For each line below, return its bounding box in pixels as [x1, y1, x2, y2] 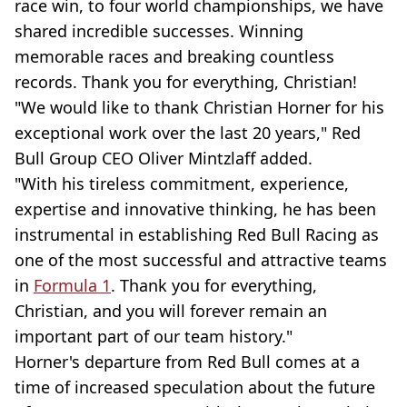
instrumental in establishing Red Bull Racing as [15, 223, 379, 245]
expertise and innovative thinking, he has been [15, 197, 376, 220]
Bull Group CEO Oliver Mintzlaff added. [15, 146, 313, 169]
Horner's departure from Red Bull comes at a [15, 350, 360, 372]
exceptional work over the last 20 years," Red [15, 121, 361, 144]
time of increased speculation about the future [15, 375, 375, 398]
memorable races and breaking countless [15, 45, 334, 67]
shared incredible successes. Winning [15, 19, 303, 42]
